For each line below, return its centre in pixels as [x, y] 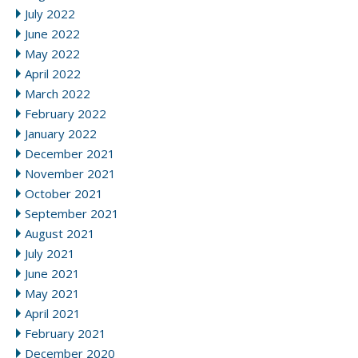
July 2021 [50, 253]
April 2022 [53, 73]
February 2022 [66, 113]
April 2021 [53, 313]
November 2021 [70, 173]
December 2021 [70, 153]
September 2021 [72, 213]
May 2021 [52, 293]
